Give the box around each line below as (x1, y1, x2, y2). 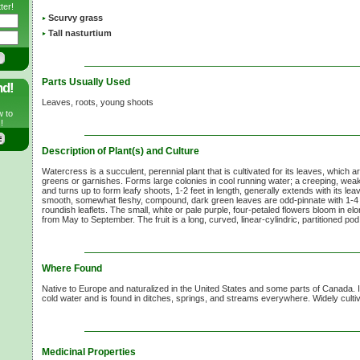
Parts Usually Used (42, 76, 130, 88)
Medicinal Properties (42, 346, 136, 358)
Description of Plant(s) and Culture (42, 145, 199, 157)
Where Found (42, 263, 102, 275)
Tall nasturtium (48, 28, 112, 39)
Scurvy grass (48, 13, 103, 23)
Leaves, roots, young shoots (42, 97, 153, 108)
